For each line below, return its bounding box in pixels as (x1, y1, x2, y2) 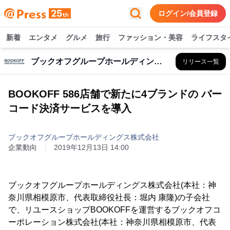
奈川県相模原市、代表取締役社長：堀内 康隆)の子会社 (8, 193, 210, 202)
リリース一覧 (182, 58, 219, 65)
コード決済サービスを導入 (8, 103, 131, 114)
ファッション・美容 (118, 33, 183, 42)
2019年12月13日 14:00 (54, 143, 129, 151)
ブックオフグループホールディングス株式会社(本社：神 (8, 181, 216, 189)
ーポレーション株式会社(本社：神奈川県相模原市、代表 (8, 218, 216, 226)
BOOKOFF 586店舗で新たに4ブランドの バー (8, 88, 222, 100)
